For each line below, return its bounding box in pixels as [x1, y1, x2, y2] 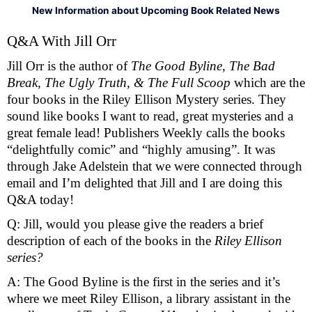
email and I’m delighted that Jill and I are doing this [7, 175, 282, 191]
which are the [234, 75, 305, 91]
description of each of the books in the [7, 233, 214, 249]
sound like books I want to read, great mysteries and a [7, 109, 293, 124]
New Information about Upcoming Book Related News [32, 4, 280, 16]
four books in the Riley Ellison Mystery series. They [7, 92, 286, 107]
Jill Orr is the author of [7, 58, 131, 74]
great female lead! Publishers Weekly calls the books [7, 125, 285, 141]
